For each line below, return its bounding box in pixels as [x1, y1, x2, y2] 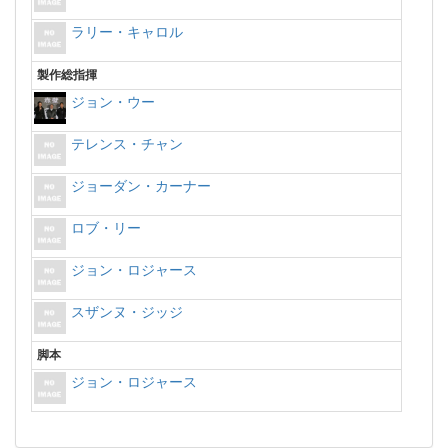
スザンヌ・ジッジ [71, 304, 183, 320]
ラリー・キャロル [71, 24, 183, 40]
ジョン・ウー [71, 94, 155, 110]
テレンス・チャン [71, 136, 183, 152]
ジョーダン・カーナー [71, 178, 211, 194]
